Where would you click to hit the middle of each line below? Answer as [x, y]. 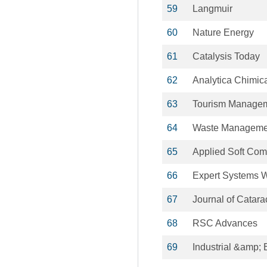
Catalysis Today [226, 56]
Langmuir [212, 9]
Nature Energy [223, 32]
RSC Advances [225, 223]
